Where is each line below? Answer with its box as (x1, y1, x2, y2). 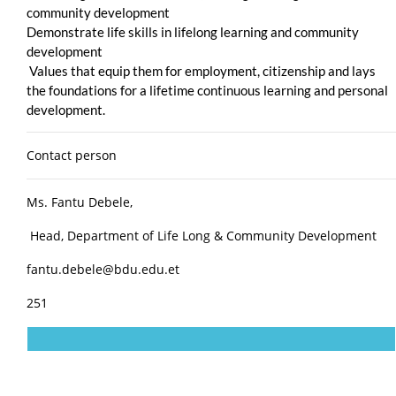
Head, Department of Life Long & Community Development (27, 226, 380, 244)
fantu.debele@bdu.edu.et (27, 260, 183, 278)
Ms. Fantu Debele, (27, 193, 133, 210)
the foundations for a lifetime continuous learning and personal (27, 81, 388, 98)
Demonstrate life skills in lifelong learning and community (27, 23, 359, 40)
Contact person (27, 146, 120, 164)
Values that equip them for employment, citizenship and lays (27, 62, 376, 79)
